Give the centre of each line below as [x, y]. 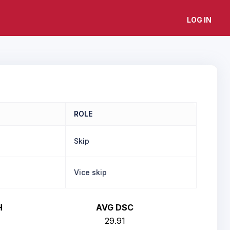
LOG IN [199, 20]
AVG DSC [115, 207]
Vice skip [90, 172]
